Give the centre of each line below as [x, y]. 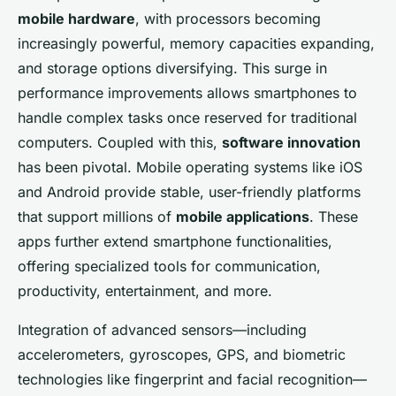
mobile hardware [76, 18]
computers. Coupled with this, [120, 142]
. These [334, 216]
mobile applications [243, 216]
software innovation [291, 142]
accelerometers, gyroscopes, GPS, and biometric [182, 354]
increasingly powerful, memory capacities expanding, [196, 43]
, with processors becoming [228, 18]
